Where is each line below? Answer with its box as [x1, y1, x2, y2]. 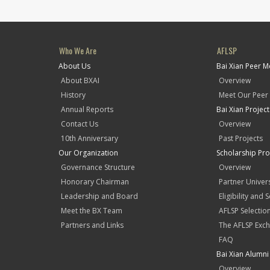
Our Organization [58, 148, 118, 158]
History [61, 90, 86, 100]
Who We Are [59, 44, 96, 57]
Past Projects [219, 133, 263, 143]
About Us [58, 61, 90, 71]
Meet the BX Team [61, 206, 122, 216]
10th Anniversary [61, 133, 118, 143]
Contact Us [61, 119, 98, 129]
